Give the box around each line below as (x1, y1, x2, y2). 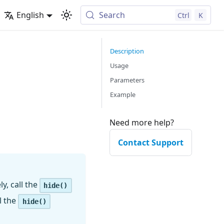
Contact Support (118, 137, 183, 148)
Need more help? (109, 117, 174, 128)
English (16, 9, 44, 20)
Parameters (110, 75, 144, 84)
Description (110, 46, 144, 55)
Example (110, 90, 135, 99)
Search (99, 9, 125, 20)
